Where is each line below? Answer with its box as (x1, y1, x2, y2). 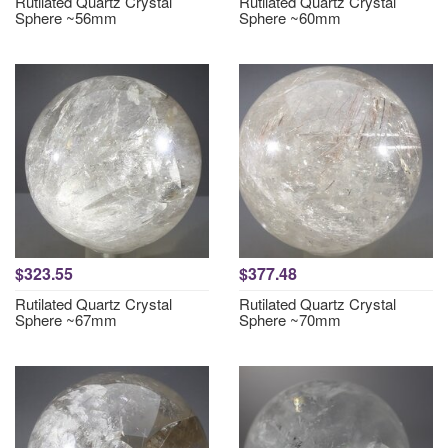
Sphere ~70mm (239, 309, 341, 330)
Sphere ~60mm (239, 7, 341, 28)
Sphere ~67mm (15, 309, 117, 330)
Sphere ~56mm (15, 7, 117, 28)
